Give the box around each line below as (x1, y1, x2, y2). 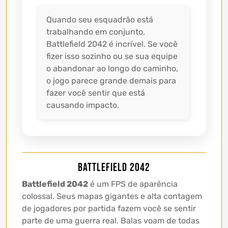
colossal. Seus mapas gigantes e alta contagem (22, 191, 202, 201)
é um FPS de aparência (88, 179, 178, 189)
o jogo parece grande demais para (46, 75, 176, 85)
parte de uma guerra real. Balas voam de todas (22, 215, 199, 225)
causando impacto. (46, 100, 119, 110)
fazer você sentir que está (46, 88, 145, 98)
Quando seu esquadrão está (46, 14, 153, 24)
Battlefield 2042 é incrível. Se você (46, 39, 178, 49)
